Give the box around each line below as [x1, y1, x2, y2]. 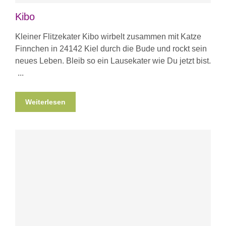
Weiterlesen [25, 98, 66, 106]
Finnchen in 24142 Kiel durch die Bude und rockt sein [15, 44, 207, 53]
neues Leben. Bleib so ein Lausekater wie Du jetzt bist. [15, 56, 211, 66]
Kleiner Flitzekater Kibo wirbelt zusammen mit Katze [15, 32, 201, 41]
